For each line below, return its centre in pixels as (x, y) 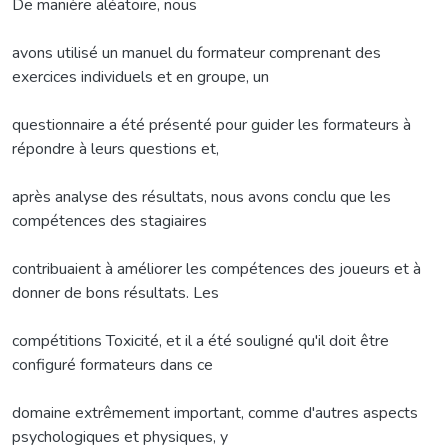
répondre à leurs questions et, (115, 148)
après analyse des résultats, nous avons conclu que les (201, 196)
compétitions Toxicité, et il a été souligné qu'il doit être (200, 340)
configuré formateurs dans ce (112, 364)
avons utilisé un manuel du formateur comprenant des (196, 52)
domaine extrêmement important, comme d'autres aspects (215, 412)
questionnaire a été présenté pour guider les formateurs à (211, 124)
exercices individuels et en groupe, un (140, 76)
